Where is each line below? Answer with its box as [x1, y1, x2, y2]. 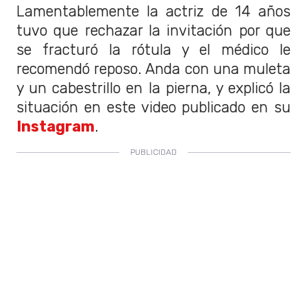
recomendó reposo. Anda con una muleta [16, 60, 291, 78]
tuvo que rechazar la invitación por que [16, 22, 291, 40]
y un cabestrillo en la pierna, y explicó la [16, 79, 291, 97]
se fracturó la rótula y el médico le [16, 41, 291, 59]
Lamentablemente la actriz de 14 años [16, 3, 291, 21]
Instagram [16, 118, 95, 136]
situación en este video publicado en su [16, 99, 291, 116]
